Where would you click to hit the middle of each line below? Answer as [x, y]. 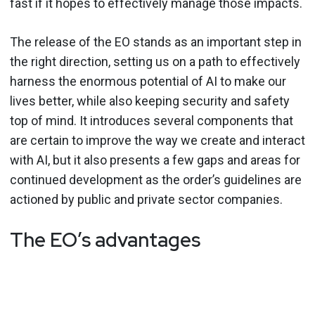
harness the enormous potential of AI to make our [148, 81]
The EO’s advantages [105, 239]
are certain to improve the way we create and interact [157, 140]
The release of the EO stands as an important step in [156, 41]
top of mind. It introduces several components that [152, 120]
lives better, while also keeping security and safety [150, 101]
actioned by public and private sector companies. [146, 199]
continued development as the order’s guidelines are [156, 179]
